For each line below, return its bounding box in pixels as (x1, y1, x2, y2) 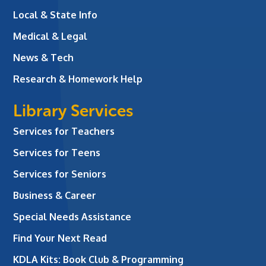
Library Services (13, 100, 134, 121)
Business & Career (13, 189, 97, 201)
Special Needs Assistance (13, 210, 132, 223)
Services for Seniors (13, 167, 107, 180)
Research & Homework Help (13, 72, 143, 85)
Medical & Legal (13, 30, 88, 42)
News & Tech (13, 51, 74, 64)
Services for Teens (13, 146, 101, 159)
